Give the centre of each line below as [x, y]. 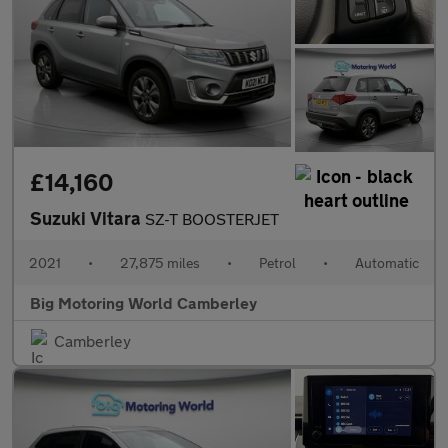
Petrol [277, 263]
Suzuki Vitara [87, 218]
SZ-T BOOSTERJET [212, 219]
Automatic [387, 263]
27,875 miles [160, 263]
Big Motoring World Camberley [143, 303]
